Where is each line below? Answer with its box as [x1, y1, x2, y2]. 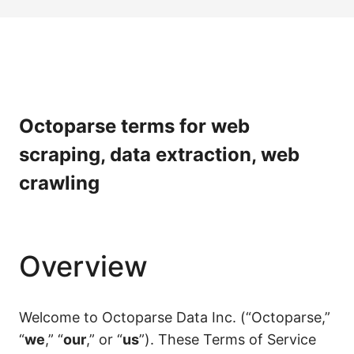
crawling [19, 171, 100, 194]
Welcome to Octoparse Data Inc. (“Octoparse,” [19, 309, 330, 326]
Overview [19, 249, 148, 284]
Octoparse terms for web [19, 115, 250, 137]
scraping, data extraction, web [19, 143, 299, 166]
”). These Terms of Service [139, 331, 316, 348]
